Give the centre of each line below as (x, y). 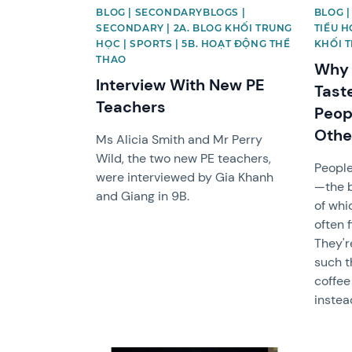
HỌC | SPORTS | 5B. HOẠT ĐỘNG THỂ (193, 43)
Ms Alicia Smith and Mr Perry (180, 139)
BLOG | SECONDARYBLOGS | (171, 12)
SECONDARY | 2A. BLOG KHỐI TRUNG (194, 27)
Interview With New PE (181, 84)
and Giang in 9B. (143, 196)
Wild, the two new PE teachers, (184, 158)
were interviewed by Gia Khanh (185, 177)
